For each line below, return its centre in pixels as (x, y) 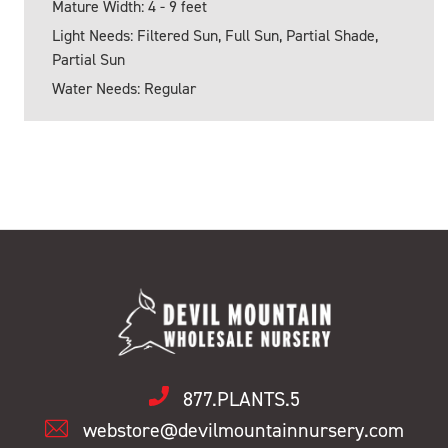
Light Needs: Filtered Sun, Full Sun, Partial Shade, (215, 36)
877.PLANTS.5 (241, 398)
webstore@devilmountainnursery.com (243, 429)
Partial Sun (88, 60)
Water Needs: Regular (124, 89)
